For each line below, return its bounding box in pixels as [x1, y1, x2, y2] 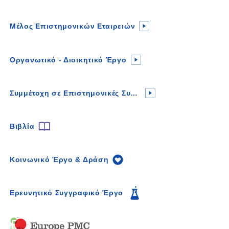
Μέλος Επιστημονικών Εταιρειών [10, 22, 135, 30]
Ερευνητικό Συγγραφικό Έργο [10, 189, 124, 197]
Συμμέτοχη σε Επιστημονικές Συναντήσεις [130, 89, 138, 97]
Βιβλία [10, 122, 35, 130]
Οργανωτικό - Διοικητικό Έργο [10, 56, 127, 64]
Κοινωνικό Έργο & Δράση [10, 155, 109, 164]
